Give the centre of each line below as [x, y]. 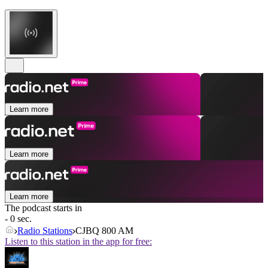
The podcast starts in [43, 208]
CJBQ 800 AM [104, 231]
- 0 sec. [18, 219]
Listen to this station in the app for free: [78, 242]
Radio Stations [45, 231]
